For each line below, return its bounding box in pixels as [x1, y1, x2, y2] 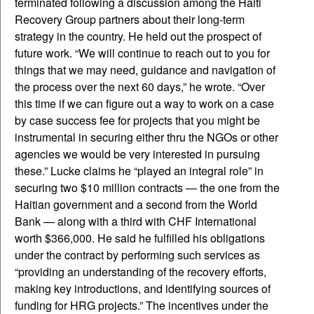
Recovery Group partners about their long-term [15, 11, 245, 27]
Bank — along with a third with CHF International [15, 212, 257, 229]
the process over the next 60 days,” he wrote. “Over [15, 78, 265, 95]
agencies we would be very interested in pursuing [15, 145, 260, 162]
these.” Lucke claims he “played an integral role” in [15, 162, 264, 179]
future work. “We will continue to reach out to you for [15, 44, 270, 61]
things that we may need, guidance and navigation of [15, 61, 275, 78]
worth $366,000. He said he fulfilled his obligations [15, 229, 265, 246]
